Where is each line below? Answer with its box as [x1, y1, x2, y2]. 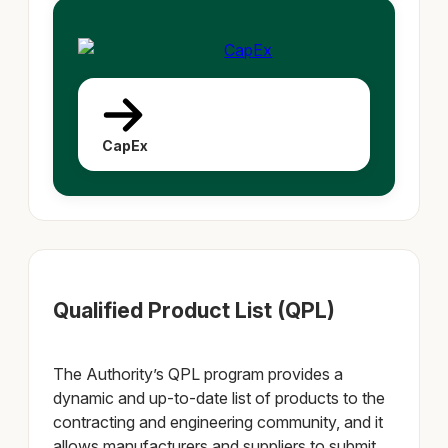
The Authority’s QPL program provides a [53, 364, 344, 385]
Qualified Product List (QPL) [53, 296, 336, 323]
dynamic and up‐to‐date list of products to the [53, 388, 386, 409]
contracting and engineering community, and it [53, 412, 384, 433]
